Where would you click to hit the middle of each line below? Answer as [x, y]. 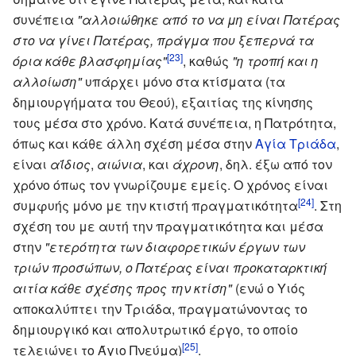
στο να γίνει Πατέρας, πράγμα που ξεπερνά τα [163, 40]
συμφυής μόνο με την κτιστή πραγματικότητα [155, 205]
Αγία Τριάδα [296, 143]
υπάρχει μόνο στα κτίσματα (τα [184, 81]
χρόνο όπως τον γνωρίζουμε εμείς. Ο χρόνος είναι [170, 184]
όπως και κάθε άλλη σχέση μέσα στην [134, 143]
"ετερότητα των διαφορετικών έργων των [175, 246]
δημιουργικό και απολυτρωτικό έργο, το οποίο [155, 329]
